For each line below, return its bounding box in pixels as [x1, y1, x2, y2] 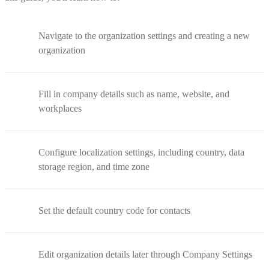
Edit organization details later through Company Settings [38, 249, 252, 259]
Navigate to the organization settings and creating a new [38, 30, 250, 41]
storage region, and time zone [38, 161, 150, 172]
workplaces [38, 103, 82, 113]
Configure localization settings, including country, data [38, 147, 244, 157]
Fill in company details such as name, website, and [38, 88, 229, 99]
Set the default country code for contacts [38, 205, 190, 216]
